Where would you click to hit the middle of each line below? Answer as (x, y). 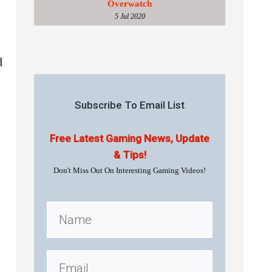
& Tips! (130, 155)
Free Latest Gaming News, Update (130, 138)
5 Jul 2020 (130, 16)
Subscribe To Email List (130, 105)
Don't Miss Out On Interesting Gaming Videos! (130, 170)
